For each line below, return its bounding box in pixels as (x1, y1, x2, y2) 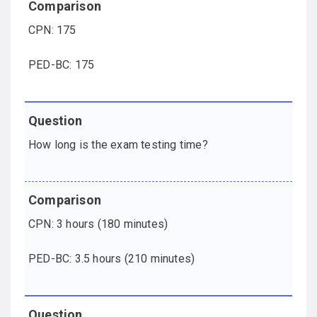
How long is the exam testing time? (28, 138, 208, 152)
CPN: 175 (28, 23, 76, 38)
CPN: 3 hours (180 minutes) (28, 217, 168, 231)
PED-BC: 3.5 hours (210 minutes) (28, 252, 195, 266)
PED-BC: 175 (28, 58, 95, 72)
